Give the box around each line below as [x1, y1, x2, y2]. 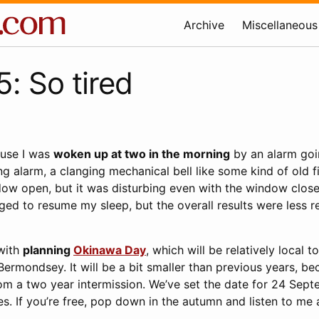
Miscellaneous [242, 18, 318, 32]
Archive [184, 18, 224, 32]
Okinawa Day [73, 243, 146, 257]
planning [23, 243, 73, 257]
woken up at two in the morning [53, 147, 230, 161]
